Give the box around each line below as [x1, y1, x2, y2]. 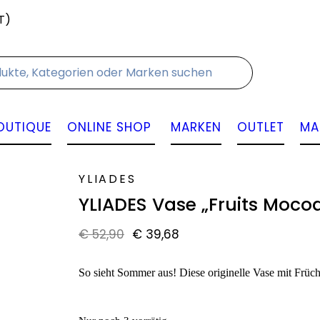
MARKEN [170, 119, 221, 136]
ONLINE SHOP [66, 119, 151, 136]
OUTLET [236, 119, 284, 136]
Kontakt [18, 11, 63, 28]
